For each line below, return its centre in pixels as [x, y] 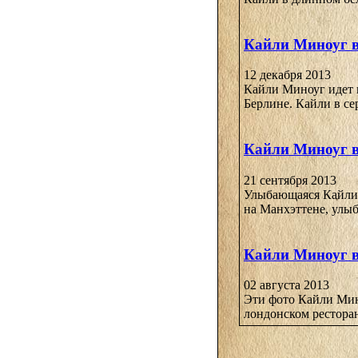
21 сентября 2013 [290, 180]
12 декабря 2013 [287, 75]
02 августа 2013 [286, 285]
